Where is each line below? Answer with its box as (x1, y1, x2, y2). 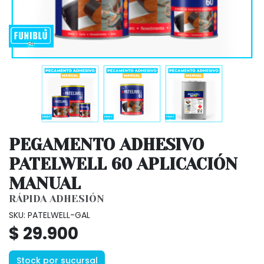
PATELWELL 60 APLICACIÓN (9, 154, 237, 174)
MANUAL (9, 173, 81, 193)
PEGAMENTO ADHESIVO (9, 134, 204, 154)
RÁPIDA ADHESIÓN (9, 193, 104, 204)
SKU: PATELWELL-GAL (9, 209, 90, 221)
